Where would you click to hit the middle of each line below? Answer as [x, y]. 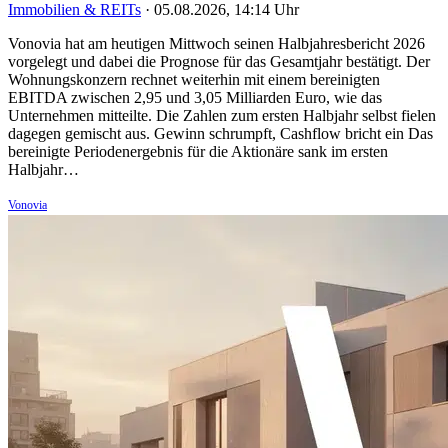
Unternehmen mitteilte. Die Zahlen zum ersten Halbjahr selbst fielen [222, 116]
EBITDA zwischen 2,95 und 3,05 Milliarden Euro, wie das [195, 98]
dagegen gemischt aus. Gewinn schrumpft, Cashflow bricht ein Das [220, 134]
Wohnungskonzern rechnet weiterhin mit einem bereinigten [194, 80]
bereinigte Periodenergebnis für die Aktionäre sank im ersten [198, 152]
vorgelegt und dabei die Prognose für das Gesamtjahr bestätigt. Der [219, 62]
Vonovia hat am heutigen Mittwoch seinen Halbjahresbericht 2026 [216, 44]
